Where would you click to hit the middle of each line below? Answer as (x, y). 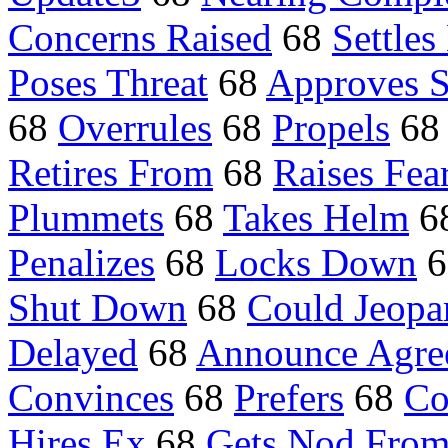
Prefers (289, 398)
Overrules (135, 128)
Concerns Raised (140, 38)
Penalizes (81, 263)
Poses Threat (108, 83)
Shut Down (97, 308)
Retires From (110, 173)
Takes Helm (316, 218)
